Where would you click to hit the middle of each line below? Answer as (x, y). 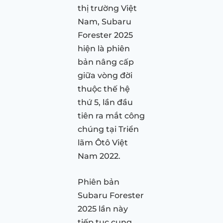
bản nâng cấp (106, 62)
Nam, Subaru (105, 21)
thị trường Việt (107, 8)
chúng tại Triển (108, 129)
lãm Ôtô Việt (103, 142)
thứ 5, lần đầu (105, 102)
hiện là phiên (104, 48)
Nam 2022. (99, 156)
